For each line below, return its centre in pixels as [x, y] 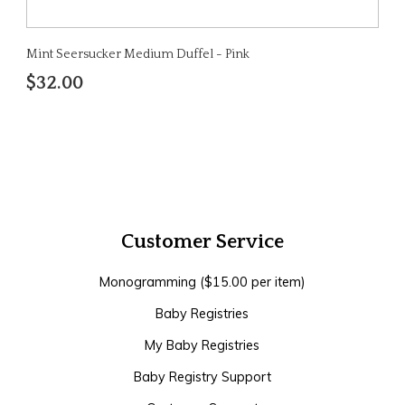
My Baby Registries [202, 345]
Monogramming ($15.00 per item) [202, 282]
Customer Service [202, 241]
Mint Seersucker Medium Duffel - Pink [137, 54]
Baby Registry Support [202, 377]
